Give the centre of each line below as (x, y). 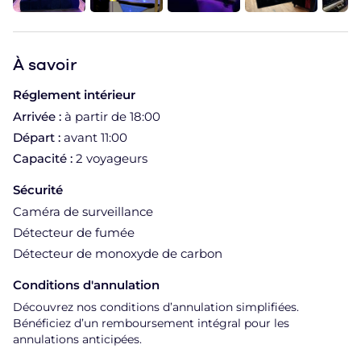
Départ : (38, 137)
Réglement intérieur (74, 94)
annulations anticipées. (77, 339)
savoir (52, 64)
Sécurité (38, 189)
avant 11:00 (95, 137)
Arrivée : (39, 116)
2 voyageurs (112, 158)
